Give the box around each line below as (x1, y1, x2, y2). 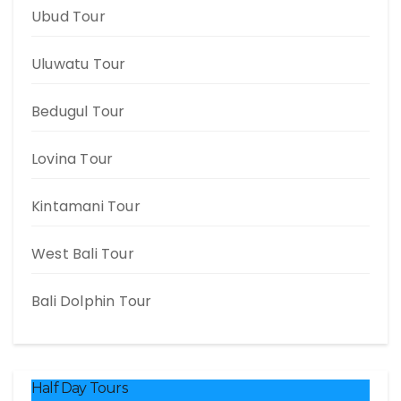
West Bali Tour (31, 243, 134, 264)
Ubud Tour (31, 6, 106, 27)
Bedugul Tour (31, 101, 125, 122)
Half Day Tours (31, 380, 127, 397)
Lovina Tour (31, 149, 114, 169)
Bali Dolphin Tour (31, 291, 152, 311)
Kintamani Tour (31, 196, 141, 217)
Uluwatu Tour (31, 54, 126, 74)
